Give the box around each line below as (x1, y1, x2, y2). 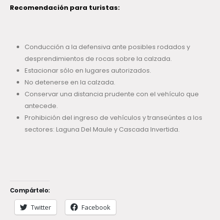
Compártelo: (10, 186, 50, 194)
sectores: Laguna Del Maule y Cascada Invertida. (24, 124, 180, 134)
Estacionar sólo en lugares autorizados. (24, 65, 151, 75)
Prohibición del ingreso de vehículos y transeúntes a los (24, 112, 202, 122)
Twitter (31, 202, 51, 212)
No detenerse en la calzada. (24, 77, 115, 87)
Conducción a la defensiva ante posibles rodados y (24, 42, 190, 52)
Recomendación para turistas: (10, 3, 120, 13)
